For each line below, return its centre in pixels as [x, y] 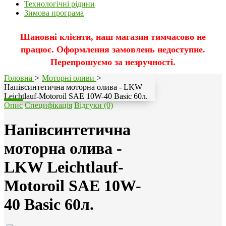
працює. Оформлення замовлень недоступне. [113, 49]
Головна [18, 78]
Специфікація [48, 105]
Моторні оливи [68, 78]
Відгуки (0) [94, 105]
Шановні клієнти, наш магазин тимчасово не [113, 37]
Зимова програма [54, 13]
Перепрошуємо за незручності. [113, 62]
